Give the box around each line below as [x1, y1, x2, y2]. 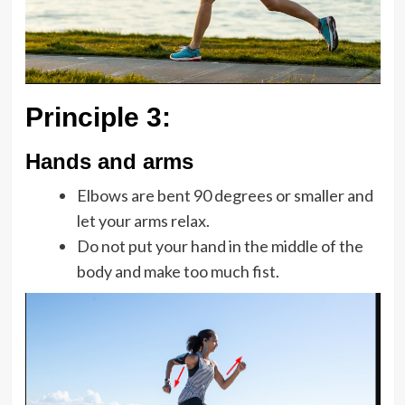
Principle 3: [24, 102, 178, 132]
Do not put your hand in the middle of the [76, 236, 363, 256]
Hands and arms [24, 149, 193, 174]
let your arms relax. [76, 211, 210, 231]
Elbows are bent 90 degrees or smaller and [76, 185, 373, 205]
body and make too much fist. [76, 261, 279, 281]
